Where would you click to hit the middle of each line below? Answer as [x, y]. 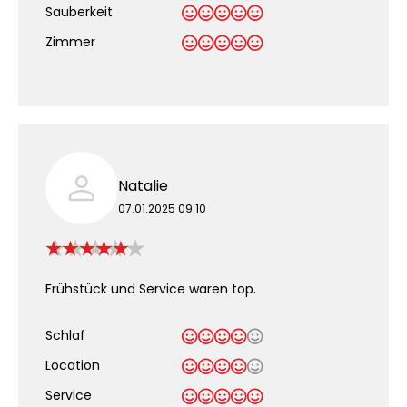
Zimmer [70, 42]
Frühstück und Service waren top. [151, 289]
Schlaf [65, 335]
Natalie [143, 185]
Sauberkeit [79, 12]
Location [73, 365]
